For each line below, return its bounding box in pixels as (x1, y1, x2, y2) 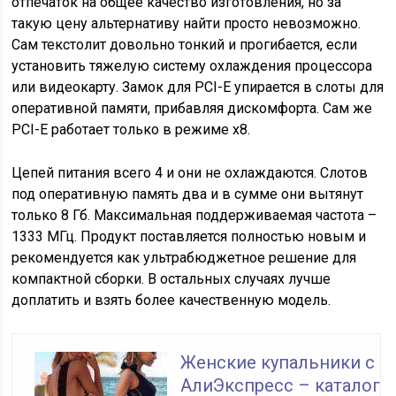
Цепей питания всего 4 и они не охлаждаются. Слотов (11, 164, 369, 181)
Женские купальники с (180, 352, 376, 373)
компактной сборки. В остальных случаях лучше (11, 270, 331, 287)
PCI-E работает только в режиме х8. (11, 121, 251, 138)
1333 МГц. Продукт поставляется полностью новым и (11, 228, 367, 245)
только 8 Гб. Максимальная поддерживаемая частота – (11, 207, 377, 224)
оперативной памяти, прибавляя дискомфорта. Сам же (11, 100, 373, 117)
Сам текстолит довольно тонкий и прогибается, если (11, 36, 358, 53)
